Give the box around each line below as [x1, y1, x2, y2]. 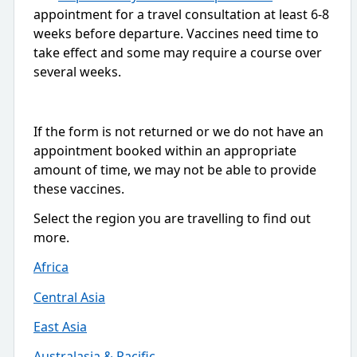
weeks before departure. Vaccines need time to [33, 24, 319, 42]
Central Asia [33, 288, 105, 306]
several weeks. [33, 62, 121, 80]
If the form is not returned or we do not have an [33, 122, 324, 140]
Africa [33, 258, 69, 277]
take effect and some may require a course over [33, 43, 322, 61]
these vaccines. [33, 179, 124, 198]
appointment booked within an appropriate [33, 141, 296, 159]
